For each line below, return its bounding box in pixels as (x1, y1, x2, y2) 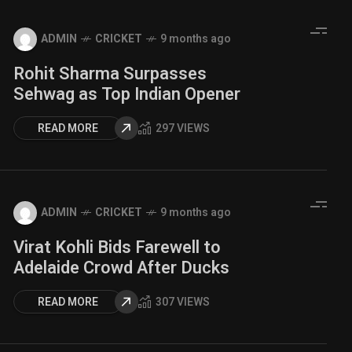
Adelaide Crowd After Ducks (13, 255, 229, 280)
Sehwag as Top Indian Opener (13, 81, 240, 107)
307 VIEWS (156, 294, 210, 310)
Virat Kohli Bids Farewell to (13, 234, 221, 260)
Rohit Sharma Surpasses (13, 60, 207, 86)
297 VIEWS (156, 120, 210, 137)
